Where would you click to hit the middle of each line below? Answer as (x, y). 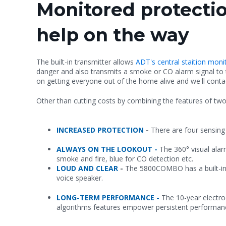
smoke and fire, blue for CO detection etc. (126, 159)
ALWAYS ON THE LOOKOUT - (108, 149)
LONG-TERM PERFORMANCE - (109, 197)
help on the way (113, 35)
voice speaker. (81, 178)
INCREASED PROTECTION (100, 130)
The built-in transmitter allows (86, 62)
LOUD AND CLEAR (87, 168)
